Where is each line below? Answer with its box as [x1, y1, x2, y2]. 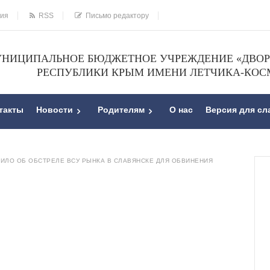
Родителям [98, 105, 145, 115]
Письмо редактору [82, 11, 149, 20]
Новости [36, 105, 73, 115]
